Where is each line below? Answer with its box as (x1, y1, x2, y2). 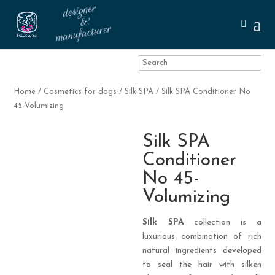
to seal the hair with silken (142, 260, 261, 269)
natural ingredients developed (142, 246, 261, 255)
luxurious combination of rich (142, 231, 261, 241)
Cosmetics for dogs (44, 88, 117, 96)
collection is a (184, 217, 261, 227)
